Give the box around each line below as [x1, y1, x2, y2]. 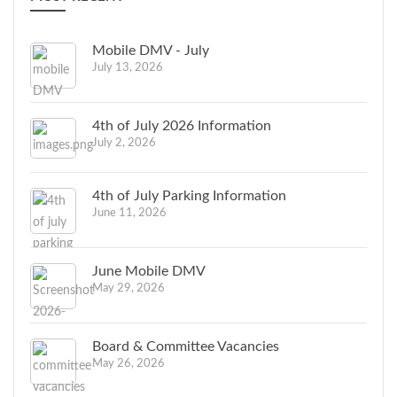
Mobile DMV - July [92, 43, 209, 58]
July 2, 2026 [92, 136, 156, 149]
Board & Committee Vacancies [92, 339, 279, 354]
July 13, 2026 [92, 61, 163, 74]
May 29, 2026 [92, 282, 165, 294]
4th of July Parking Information [92, 188, 286, 203]
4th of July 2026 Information [92, 118, 271, 133]
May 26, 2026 [92, 357, 165, 370]
